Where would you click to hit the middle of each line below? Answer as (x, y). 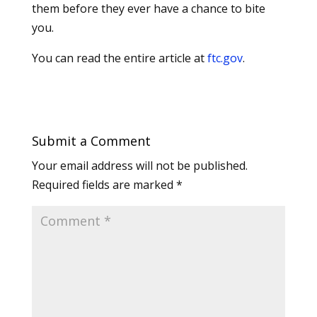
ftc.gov (225, 58)
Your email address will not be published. (139, 165)
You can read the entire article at (119, 58)
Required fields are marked (104, 184)
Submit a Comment (91, 140)
